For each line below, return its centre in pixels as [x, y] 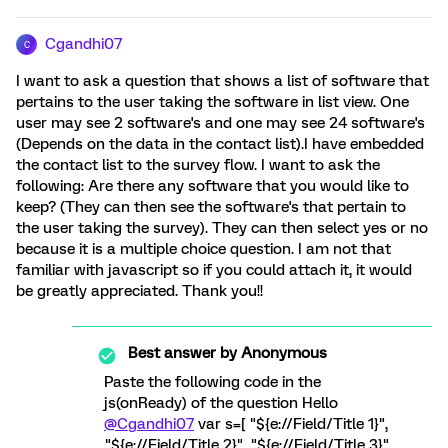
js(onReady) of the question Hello [221, 403]
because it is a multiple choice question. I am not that [203, 249]
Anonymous [282, 353]
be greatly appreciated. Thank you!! [139, 291]
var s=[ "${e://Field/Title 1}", [291, 424]
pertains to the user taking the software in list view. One [212, 102]
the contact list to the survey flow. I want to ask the [198, 165]
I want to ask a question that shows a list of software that [222, 81]
